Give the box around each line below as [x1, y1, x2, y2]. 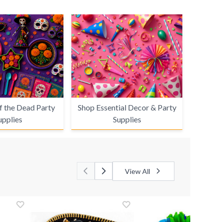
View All [125, 166, 150, 175]
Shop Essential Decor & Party [77, 102, 176, 112]
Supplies [112, 114, 141, 124]
